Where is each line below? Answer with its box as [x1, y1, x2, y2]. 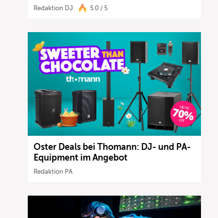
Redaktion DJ [34, 4, 73, 12]
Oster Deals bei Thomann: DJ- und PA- [34, 142, 191, 152]
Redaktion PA [34, 168, 73, 176]
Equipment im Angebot [34, 153, 130, 163]
